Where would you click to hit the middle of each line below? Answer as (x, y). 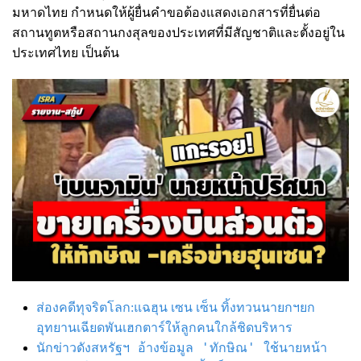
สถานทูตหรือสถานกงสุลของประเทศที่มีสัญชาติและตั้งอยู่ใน (178, 33)
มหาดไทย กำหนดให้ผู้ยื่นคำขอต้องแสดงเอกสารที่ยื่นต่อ (166, 13)
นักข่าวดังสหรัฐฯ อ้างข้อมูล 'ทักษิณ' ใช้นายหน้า (182, 348)
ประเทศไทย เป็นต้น (66, 53)
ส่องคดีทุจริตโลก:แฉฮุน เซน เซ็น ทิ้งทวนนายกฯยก (176, 308)
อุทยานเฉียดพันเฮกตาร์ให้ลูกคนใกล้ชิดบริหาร (164, 328)
